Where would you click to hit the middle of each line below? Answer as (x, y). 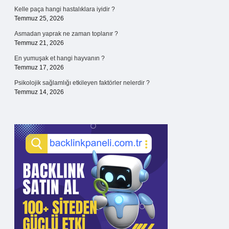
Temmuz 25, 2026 (39, 18)
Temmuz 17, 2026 (39, 67)
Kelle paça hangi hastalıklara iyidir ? (65, 9)
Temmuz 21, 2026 (39, 43)
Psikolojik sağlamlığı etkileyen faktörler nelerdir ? (82, 83)
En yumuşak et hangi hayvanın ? (60, 58)
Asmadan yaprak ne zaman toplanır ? (66, 34)
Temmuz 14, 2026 (39, 92)
